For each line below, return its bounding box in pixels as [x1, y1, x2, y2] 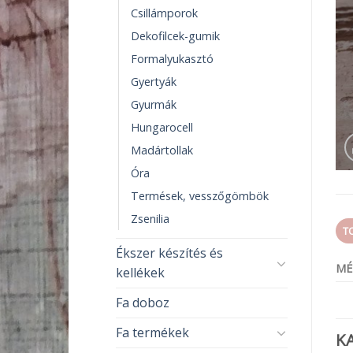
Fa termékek [116, 323, 189, 341]
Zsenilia [131, 210, 169, 226]
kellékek [116, 263, 165, 281]
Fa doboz [116, 293, 169, 311]
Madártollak [131, 142, 193, 158]
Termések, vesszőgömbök [131, 188, 269, 203]
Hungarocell [131, 119, 193, 135]
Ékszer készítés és [116, 243, 223, 262]
